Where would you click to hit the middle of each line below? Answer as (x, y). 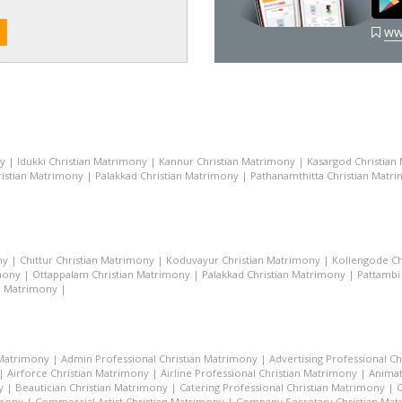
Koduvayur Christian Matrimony (243, 260)
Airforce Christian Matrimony (78, 373)
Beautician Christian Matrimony (92, 387)
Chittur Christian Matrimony (87, 260)
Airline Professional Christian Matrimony (259, 373)
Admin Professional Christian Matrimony (159, 358)
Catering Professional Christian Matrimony (282, 387)
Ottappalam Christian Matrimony (111, 274)
